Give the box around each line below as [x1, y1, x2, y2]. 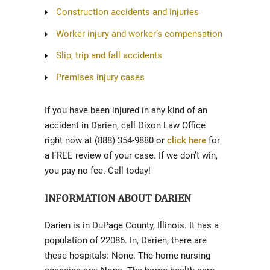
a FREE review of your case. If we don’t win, [45, 150, 218, 161]
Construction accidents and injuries [56, 7, 199, 17]
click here [167, 135, 206, 146]
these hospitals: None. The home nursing [45, 250, 210, 261]
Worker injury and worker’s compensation [56, 28, 222, 39]
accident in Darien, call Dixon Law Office [45, 120, 206, 131]
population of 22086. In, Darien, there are [45, 235, 207, 246]
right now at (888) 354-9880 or [45, 135, 167, 146]
